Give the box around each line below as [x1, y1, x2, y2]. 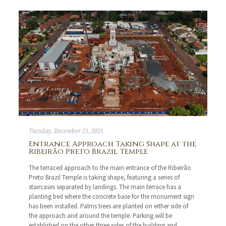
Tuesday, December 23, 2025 [29, 127, 104, 136]
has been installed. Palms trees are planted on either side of [29, 202, 189, 211]
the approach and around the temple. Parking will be [29, 211, 173, 220]
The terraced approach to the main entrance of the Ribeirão [29, 163, 192, 173]
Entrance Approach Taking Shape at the [29, 139, 197, 150]
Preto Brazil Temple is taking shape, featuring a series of [29, 173, 180, 182]
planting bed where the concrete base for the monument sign [29, 192, 195, 201]
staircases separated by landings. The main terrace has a [29, 183, 182, 192]
